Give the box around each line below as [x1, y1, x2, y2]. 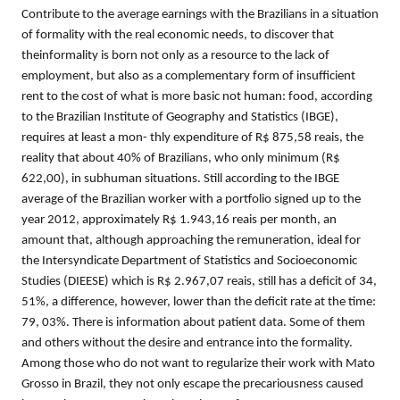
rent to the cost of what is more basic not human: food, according [21, 89, 372, 104]
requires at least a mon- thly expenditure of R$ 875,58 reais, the [21, 130, 363, 145]
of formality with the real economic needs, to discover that [21, 28, 334, 42]
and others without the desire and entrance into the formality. [21, 336, 353, 350]
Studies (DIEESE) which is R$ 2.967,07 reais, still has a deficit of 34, [21, 274, 377, 288]
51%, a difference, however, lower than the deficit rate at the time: [21, 295, 376, 309]
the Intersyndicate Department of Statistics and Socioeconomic [21, 254, 357, 268]
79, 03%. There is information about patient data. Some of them [21, 315, 365, 329]
